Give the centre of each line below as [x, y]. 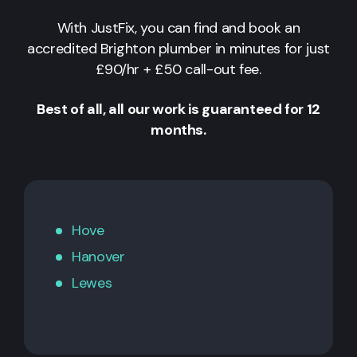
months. [178, 130]
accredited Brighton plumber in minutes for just [178, 49]
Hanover [98, 257]
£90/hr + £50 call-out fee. [178, 70]
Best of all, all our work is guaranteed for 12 [178, 110]
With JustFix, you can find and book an [178, 28]
